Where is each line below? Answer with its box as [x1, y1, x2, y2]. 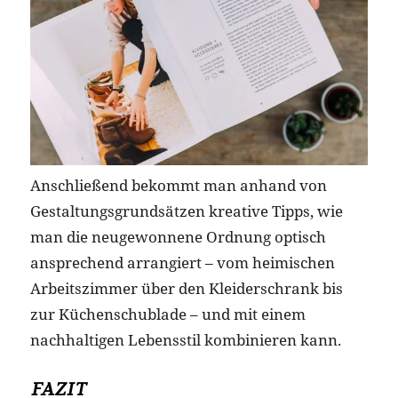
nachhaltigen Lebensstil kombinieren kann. [29, 330, 341, 351]
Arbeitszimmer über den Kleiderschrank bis [29, 278, 343, 299]
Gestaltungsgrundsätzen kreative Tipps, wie [29, 201, 343, 222]
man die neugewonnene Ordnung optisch [29, 227, 326, 248]
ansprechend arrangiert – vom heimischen [29, 252, 335, 274]
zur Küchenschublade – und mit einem [29, 304, 306, 325]
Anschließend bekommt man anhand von [29, 175, 327, 196]
